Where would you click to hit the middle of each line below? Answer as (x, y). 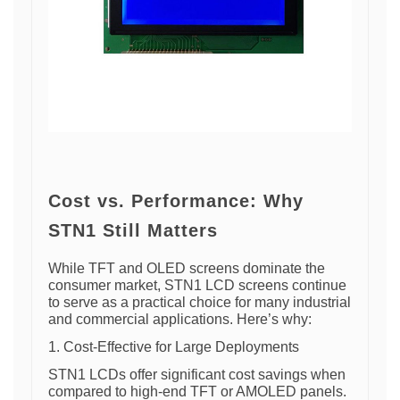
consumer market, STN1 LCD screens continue (197, 285)
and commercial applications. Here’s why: (180, 319)
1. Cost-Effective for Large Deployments (174, 347)
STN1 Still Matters (133, 230)
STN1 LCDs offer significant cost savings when (197, 375)
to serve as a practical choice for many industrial (200, 302)
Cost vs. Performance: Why (176, 201)
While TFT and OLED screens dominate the (187, 268)
